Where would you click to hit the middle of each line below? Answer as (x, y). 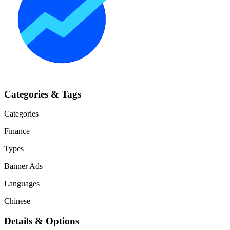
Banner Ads (23, 166)
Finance (17, 131)
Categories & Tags (43, 94)
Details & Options (42, 221)
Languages (22, 184)
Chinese (17, 201)
